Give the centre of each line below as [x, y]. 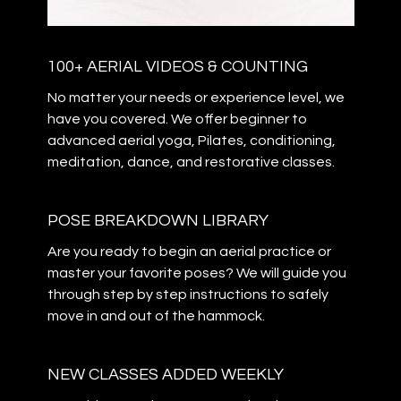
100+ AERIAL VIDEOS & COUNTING [177, 67]
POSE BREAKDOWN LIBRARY [158, 221]
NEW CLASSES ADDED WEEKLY [165, 375]
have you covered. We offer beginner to [177, 119]
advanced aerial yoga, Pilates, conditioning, [191, 141]
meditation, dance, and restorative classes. [191, 162]
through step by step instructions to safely [188, 295]
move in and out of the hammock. [156, 316]
